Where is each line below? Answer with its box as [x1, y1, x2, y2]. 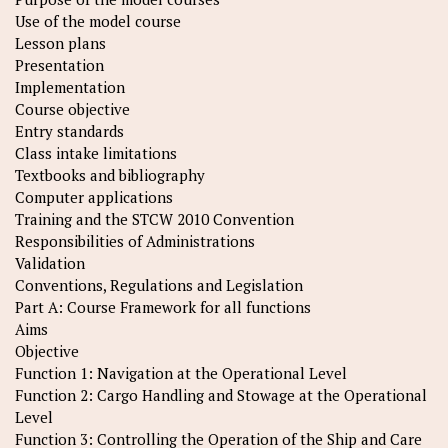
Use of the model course [15, 11, 181, 32]
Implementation [15, 77, 125, 98]
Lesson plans [15, 33, 106, 54]
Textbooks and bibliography [15, 165, 205, 186]
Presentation [15, 55, 104, 76]
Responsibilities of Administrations [15, 231, 255, 252]
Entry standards [15, 121, 124, 142]
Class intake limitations [15, 143, 177, 164]
